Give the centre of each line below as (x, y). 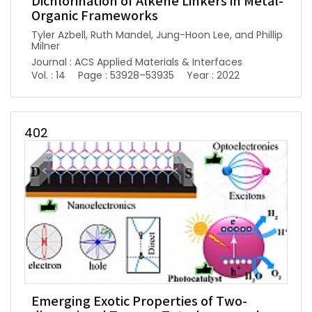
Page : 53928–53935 (126, 75)
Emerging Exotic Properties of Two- (139, 302)
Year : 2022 (213, 75)
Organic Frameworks (95, 16)
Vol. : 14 (48, 75)
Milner (46, 46)
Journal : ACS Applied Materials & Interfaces (137, 62)
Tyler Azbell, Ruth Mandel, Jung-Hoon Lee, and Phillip (157, 34)
